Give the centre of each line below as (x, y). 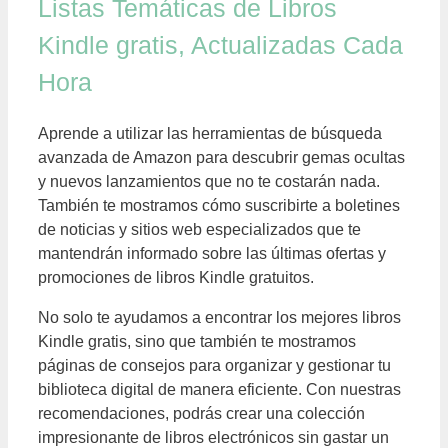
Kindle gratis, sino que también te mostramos (197, 342)
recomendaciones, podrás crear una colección (201, 414)
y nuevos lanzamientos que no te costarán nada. (209, 182)
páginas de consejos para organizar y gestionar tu (214, 366)
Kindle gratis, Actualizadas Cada (220, 45)
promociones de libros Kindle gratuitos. (176, 278)
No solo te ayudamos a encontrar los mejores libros (219, 318)
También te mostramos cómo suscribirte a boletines (219, 206)
